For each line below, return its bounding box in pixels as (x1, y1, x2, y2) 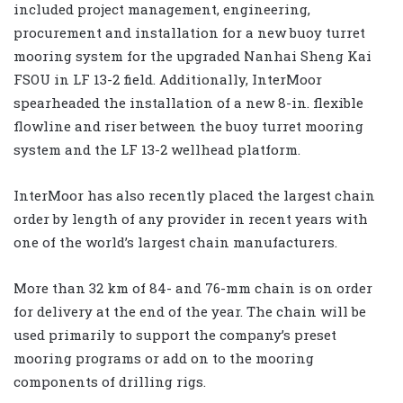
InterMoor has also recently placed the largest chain (13, 185, 375, 204)
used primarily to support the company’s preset (13, 325, 336, 344)
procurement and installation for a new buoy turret (13, 22, 365, 41)
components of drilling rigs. (13, 372, 206, 390)
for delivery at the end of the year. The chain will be (13, 301, 366, 320)
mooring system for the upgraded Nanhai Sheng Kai (13, 46, 372, 65)
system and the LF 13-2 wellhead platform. (13, 139, 300, 158)
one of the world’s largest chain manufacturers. (13, 232, 337, 251)
